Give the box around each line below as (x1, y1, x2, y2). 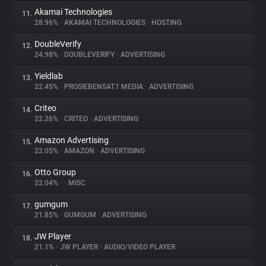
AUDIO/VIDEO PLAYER (102, 243, 175, 251)
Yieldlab (34, 71, 63, 81)
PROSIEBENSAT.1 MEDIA (62, 83, 145, 91)
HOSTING (150, 18, 182, 27)
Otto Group (34, 167, 76, 177)
